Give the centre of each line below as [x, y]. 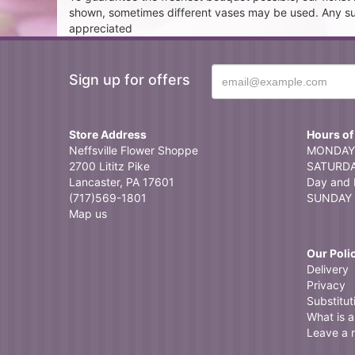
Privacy [326, 285]
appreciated [101, 28]
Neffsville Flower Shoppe [134, 150]
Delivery [328, 269]
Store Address [108, 134]
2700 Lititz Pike [109, 166]
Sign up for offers [130, 80]
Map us [88, 214]
